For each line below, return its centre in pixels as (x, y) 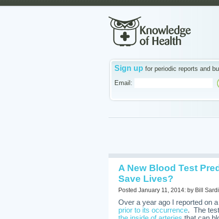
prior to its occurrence (153, 210)
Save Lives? (146, 179)
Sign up (129, 68)
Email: (123, 83)
